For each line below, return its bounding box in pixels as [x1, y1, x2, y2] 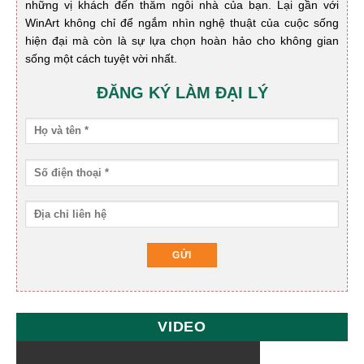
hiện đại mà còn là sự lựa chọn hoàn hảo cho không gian [24, 33, 340, 47]
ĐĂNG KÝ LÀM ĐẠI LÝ [96, 83, 268, 102]
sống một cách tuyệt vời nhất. [24, 51, 177, 65]
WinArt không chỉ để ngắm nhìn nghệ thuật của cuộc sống [24, 15, 340, 29]
